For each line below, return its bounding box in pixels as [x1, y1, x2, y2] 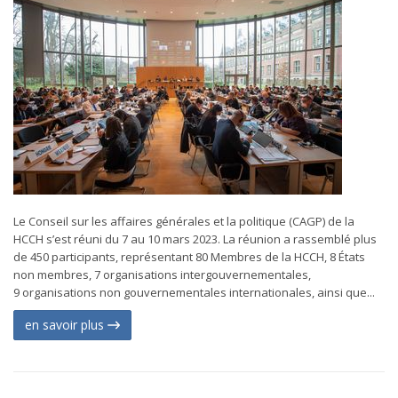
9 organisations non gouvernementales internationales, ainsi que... [13, 284, 375, 300]
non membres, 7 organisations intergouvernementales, [13, 267, 311, 283]
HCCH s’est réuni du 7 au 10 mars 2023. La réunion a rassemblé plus [13, 231, 377, 247]
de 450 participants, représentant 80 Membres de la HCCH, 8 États [13, 249, 365, 265]
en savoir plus [25, 316, 107, 333]
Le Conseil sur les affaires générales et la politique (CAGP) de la [13, 213, 354, 229]
